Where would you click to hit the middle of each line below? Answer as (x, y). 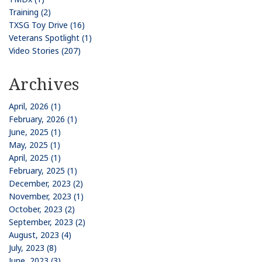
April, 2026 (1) (35, 106)
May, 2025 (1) (35, 144)
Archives (44, 83)
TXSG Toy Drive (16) (47, 25)
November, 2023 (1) (46, 196)
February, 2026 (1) (43, 119)
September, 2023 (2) (47, 222)
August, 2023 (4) (40, 235)
